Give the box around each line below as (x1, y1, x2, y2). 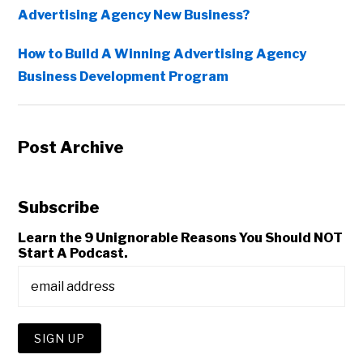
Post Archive (18, 138, 125, 158)
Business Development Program (18, 69, 229, 85)
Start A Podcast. (18, 246, 129, 262)
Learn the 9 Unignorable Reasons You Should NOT (18, 230, 344, 246)
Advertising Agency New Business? (18, 7, 250, 23)
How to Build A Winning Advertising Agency (18, 46, 307, 62)
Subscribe (18, 198, 100, 218)
